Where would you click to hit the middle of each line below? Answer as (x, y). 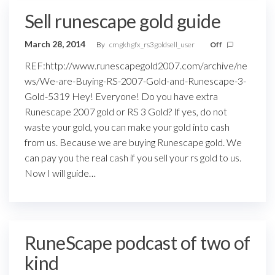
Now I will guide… (60, 173)
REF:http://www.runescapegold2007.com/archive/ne (136, 65)
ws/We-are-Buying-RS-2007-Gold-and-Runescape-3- (135, 81)
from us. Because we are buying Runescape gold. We (133, 142)
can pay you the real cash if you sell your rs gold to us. (133, 157)
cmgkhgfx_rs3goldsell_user (153, 45)
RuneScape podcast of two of (137, 242)
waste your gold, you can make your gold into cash (127, 127)
